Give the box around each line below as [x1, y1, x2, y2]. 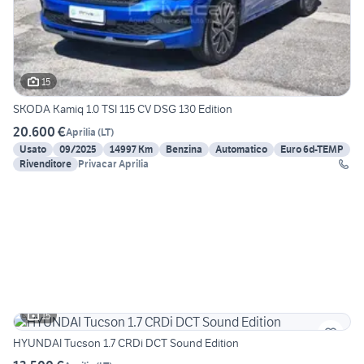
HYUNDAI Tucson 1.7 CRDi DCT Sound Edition [13, 336, 239, 351]
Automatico [215, 143, 267, 156]
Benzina [166, 143, 202, 156]
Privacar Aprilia [78, 158, 149, 171]
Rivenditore [19, 158, 71, 171]
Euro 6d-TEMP [280, 143, 344, 156]
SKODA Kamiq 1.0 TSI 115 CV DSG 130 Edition [13, 102, 232, 117]
